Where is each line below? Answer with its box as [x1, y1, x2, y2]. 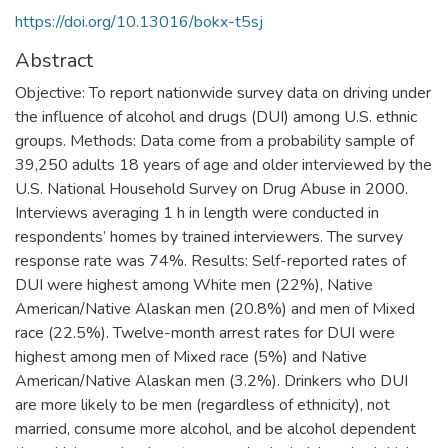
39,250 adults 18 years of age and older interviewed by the [15, 153, 432, 176]
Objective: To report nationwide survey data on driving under [15, 81, 431, 104]
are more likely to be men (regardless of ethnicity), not [15, 393, 390, 416]
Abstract [15, 46, 93, 74]
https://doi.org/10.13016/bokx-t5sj [15, 10, 263, 33]
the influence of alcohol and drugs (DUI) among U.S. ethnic [15, 105, 417, 128]
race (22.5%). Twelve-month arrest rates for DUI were [15, 321, 395, 344]
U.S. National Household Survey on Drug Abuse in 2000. [15, 177, 408, 200]
